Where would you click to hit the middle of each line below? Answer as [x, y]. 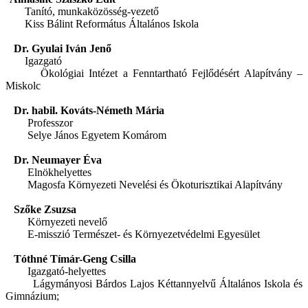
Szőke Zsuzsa [45, 210]
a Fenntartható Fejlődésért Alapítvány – [213, 74]
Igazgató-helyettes [56, 272]
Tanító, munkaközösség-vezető [82, 12]
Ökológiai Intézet [64, 74]
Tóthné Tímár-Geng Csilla [75, 259]
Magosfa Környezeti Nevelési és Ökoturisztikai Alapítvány [144, 185]
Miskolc [23, 86]
